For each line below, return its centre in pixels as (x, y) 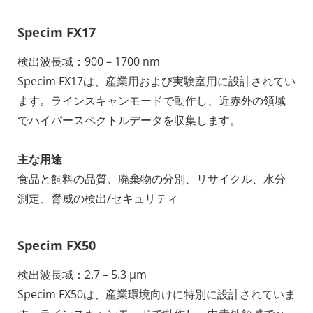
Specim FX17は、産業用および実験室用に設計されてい (156, 81)
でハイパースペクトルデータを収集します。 (129, 121)
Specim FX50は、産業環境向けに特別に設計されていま (156, 294)
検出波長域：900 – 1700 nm (89, 62)
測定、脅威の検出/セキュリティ (98, 199)
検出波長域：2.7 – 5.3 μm (82, 275)
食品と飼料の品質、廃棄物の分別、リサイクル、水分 (152, 179)
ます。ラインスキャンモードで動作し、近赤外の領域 (152, 101)
